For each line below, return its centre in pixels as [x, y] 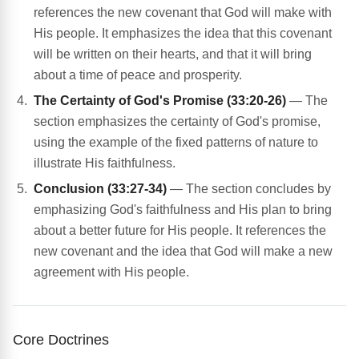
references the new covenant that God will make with [183, 13]
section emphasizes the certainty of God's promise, [177, 122]
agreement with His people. [111, 272]
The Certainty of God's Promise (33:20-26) [160, 101]
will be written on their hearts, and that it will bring [173, 54]
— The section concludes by [249, 189]
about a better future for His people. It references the [180, 231]
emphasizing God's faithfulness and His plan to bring [183, 210]
